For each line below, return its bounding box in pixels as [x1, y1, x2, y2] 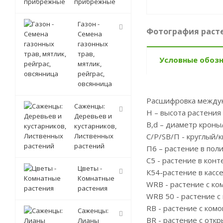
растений [74, 141, 105, 150]
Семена [78, 29, 102, 38]
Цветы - [78, 164, 102, 173]
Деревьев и [74, 111, 112, 120]
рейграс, [78, 69, 105, 78]
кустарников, [74, 121, 116, 130]
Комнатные [78, 174, 114, 183]
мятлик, [78, 59, 102, 68]
